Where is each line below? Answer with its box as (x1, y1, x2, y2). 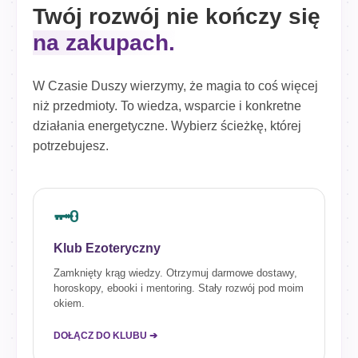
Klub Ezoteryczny (54, 241, 161, 255)
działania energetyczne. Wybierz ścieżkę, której (33, 119, 301, 133)
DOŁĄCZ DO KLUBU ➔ (54, 330, 157, 341)
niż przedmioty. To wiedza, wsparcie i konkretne (33, 99, 301, 113)
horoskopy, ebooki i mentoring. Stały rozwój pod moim (54, 282, 304, 294)
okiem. (54, 297, 85, 309)
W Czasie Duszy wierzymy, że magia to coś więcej (33, 79, 318, 93)
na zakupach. (33, 30, 175, 55)
